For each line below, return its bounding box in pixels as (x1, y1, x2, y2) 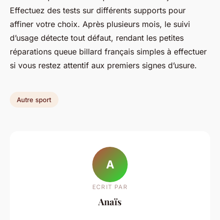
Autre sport (17, 95, 52, 104)
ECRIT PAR (92, 183, 128, 191)
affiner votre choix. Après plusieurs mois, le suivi (10, 19, 190, 29)
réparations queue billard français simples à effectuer (10, 47, 207, 56)
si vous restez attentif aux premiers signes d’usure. (10, 60, 197, 70)
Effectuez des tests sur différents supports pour (10, 5, 186, 15)
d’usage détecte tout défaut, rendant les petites (10, 33, 184, 43)
